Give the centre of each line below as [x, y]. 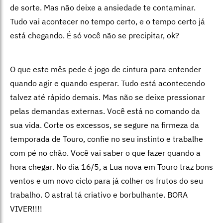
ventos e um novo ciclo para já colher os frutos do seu [107, 181]
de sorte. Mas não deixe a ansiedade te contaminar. [103, 8]
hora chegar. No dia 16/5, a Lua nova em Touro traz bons [111, 167]
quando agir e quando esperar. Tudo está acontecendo [108, 83]
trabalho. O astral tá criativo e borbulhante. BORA [99, 195]
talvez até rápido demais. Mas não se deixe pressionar [108, 97]
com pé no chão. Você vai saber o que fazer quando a [105, 153]
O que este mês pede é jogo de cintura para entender [106, 69]
